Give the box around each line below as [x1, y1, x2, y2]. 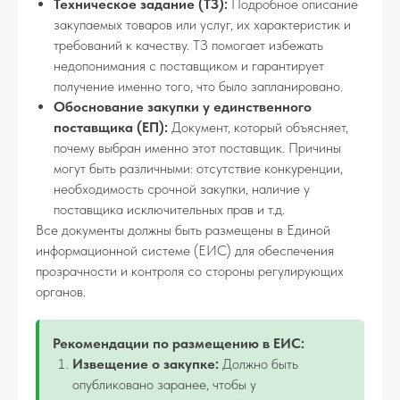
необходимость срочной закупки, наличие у [54, 180, 310, 197]
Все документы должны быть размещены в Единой [36, 221, 330, 238]
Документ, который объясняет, [168, 119, 348, 136]
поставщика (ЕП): [54, 119, 168, 136]
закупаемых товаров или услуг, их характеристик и [54, 16, 351, 33]
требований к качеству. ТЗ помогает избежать [54, 37, 323, 54]
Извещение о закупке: [72, 355, 219, 372]
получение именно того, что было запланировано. [54, 78, 343, 95]
